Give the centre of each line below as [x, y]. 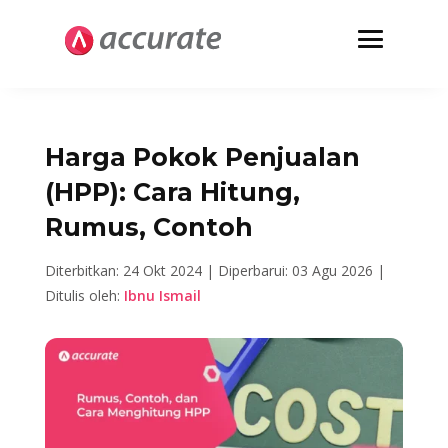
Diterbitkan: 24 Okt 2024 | [131, 270]
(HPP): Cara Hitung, [172, 192]
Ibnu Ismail [162, 295]
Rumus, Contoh [148, 227]
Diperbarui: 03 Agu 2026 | [301, 270]
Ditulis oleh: [84, 295]
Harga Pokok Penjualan [202, 157]
